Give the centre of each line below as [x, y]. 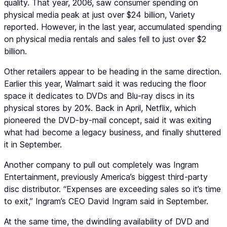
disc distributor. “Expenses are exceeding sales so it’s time [112, 189]
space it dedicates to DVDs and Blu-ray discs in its [99, 96]
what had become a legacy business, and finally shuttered [113, 133]
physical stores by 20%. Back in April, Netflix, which [100, 108]
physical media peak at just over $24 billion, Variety [100, 15]
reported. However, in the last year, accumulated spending [113, 27]
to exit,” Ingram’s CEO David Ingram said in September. [106, 201]
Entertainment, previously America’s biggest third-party [106, 177]
